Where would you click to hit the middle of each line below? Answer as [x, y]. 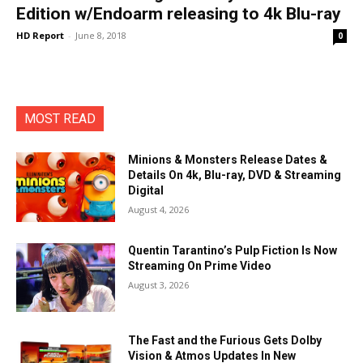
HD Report [40, 35]
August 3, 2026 [159, 284]
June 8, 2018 [101, 35]
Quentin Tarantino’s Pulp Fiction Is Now [233, 250]
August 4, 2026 [159, 209]
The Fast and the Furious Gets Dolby [225, 341]
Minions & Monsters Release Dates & [228, 160]
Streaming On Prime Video [200, 265]
